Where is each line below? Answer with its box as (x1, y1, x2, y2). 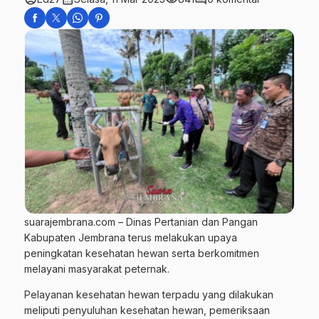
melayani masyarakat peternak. (24, 262, 169, 275)
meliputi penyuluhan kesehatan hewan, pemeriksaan (24, 303, 270, 316)
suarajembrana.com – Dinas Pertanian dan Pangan (24, 215, 258, 228)
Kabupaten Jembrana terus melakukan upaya (24, 231, 237, 244)
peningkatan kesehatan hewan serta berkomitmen (24, 246, 259, 259)
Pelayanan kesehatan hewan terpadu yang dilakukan (24, 288, 273, 300)
